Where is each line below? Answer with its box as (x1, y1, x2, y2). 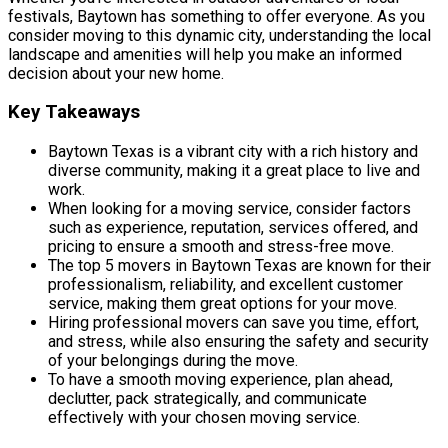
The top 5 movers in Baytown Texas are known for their (48, 256, 431, 275)
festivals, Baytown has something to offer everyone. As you (8, 6, 425, 26)
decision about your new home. (8, 63, 224, 83)
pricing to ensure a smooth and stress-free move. (48, 237, 394, 256)
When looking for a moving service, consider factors (48, 199, 411, 218)
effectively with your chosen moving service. (48, 408, 360, 427)
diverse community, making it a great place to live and (48, 161, 420, 180)
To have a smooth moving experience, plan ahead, (48, 370, 393, 389)
